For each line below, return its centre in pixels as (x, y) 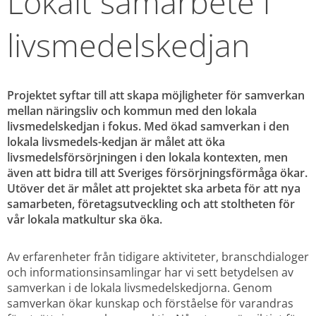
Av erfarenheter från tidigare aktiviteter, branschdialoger (158, 256)
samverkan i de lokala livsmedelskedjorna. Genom (140, 287)
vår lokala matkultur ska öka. (85, 220)
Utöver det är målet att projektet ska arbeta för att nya (154, 189)
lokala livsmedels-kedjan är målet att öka (116, 142)
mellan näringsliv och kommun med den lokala (132, 111)
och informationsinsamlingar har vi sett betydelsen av (150, 272)
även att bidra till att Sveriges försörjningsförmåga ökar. (157, 173)
